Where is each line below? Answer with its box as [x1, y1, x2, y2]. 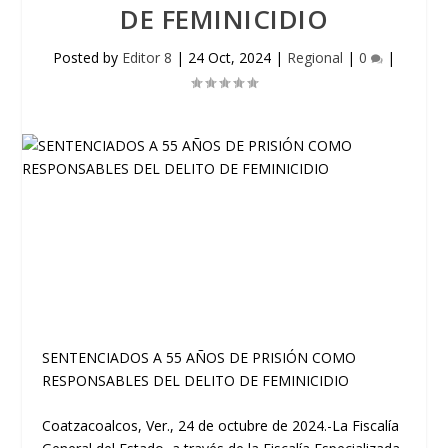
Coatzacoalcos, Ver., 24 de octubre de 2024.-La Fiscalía [42, 416, 400, 436]
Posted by [53, 48, 122, 67]
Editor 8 [122, 48, 172, 67]
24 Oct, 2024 [188, 48, 271, 67]
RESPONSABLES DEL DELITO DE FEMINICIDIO [42, 371, 350, 390]
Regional [287, 48, 343, 67]
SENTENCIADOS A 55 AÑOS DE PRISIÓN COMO [42, 348, 357, 367]
